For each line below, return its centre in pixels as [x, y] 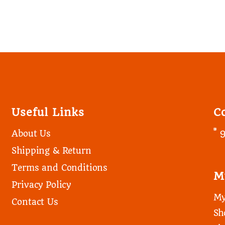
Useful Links [48, 113]
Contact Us [35, 202]
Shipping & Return [51, 151]
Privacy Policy [41, 185]
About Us [31, 134]
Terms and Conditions [60, 168]
